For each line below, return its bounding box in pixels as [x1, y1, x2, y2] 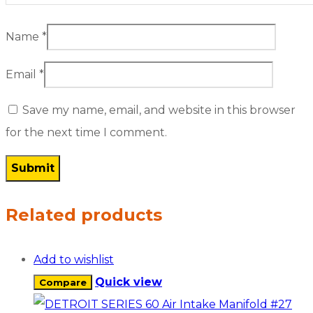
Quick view [95, 275, 162, 289]
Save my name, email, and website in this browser [22, 103, 296, 117]
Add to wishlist [34, 252, 114, 266]
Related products [6, 204, 162, 225]
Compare [39, 276, 87, 288]
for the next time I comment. [6, 125, 167, 139]
